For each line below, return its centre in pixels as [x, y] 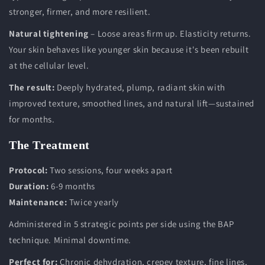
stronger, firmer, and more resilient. [80, 12]
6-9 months [72, 186]
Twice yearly [93, 202]
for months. [32, 119]
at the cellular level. [49, 66]
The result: [32, 88]
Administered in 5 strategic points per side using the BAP [122, 224]
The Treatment [49, 145]
